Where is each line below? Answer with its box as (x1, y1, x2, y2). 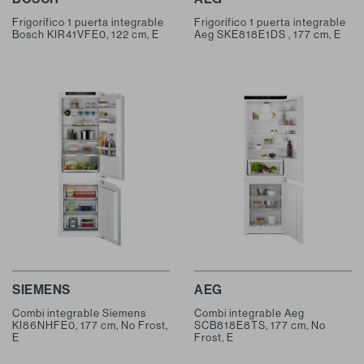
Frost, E (194, 331, 234, 344)
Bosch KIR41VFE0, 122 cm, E (12, 28, 159, 41)
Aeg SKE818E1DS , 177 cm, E (194, 28, 341, 41)
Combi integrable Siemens (12, 306, 146, 319)
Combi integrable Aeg (194, 306, 305, 319)
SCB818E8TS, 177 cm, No (194, 318, 326, 331)
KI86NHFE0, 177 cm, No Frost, (12, 318, 168, 331)
